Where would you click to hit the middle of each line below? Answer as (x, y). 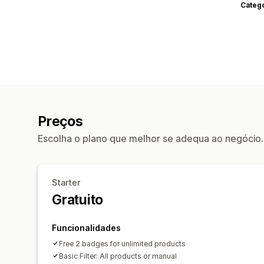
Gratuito (78, 199)
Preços (60, 121)
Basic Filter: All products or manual (118, 256)
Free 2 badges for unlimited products (122, 243)
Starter (66, 182)
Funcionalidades (86, 227)
